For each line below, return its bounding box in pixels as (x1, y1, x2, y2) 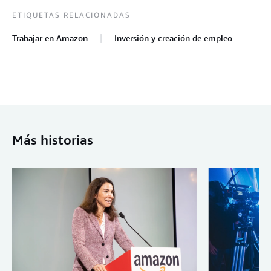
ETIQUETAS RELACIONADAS (12, 10, 131, 20)
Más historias (12, 132, 93, 148)
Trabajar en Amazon (12, 33, 88, 44)
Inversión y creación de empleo (114, 33, 232, 44)
